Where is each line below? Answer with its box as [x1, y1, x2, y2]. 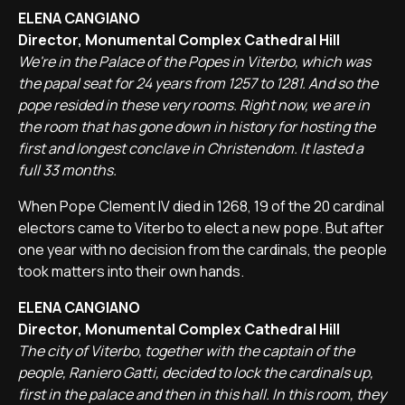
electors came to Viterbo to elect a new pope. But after [18, 218, 384, 238]
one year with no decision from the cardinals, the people [18, 240, 387, 259]
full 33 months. [18, 160, 117, 180]
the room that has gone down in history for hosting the [18, 117, 375, 137]
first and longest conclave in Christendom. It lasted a [18, 138, 363, 158]
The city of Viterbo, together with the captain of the [18, 341, 354, 361]
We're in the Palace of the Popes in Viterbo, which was [18, 52, 371, 71]
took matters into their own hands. [18, 261, 244, 281]
